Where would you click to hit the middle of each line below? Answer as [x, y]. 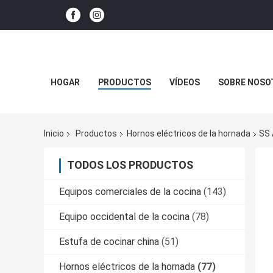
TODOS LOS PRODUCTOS [130, 165]
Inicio [54, 134]
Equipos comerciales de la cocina [130, 192]
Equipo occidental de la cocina [124, 217]
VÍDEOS [184, 82]
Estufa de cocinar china [109, 242]
